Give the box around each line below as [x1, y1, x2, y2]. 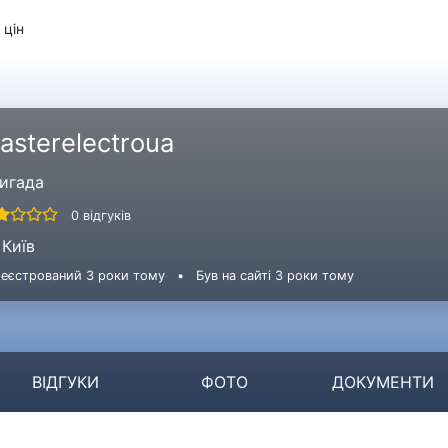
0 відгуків [71, 207, 131, 223]
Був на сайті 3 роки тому [196, 267, 354, 283]
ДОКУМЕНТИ [331, 372, 434, 392]
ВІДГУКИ [31, 372, 99, 392]
